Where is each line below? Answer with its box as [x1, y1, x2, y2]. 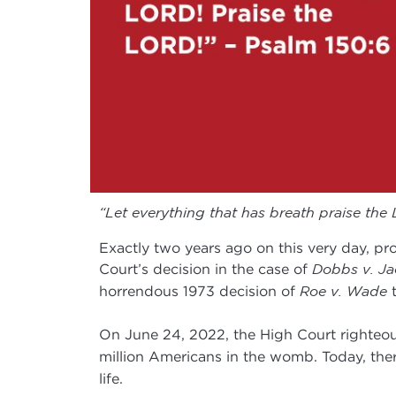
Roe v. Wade [300, 282, 387, 300]
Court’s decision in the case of [99, 260, 312, 277]
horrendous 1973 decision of [99, 282, 300, 299]
